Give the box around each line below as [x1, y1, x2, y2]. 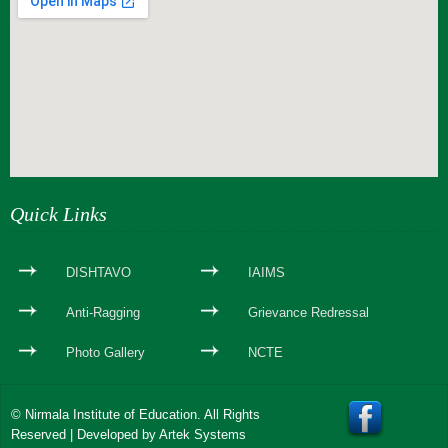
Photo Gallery [66, 344, 145, 360]
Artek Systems [159, 426, 246, 442]
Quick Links [10, 202, 107, 225]
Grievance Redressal [248, 304, 369, 320]
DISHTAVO [66, 264, 131, 280]
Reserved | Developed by [11, 426, 159, 442]
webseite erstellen [10, 184, 116, 200]
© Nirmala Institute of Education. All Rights [11, 406, 260, 422]
